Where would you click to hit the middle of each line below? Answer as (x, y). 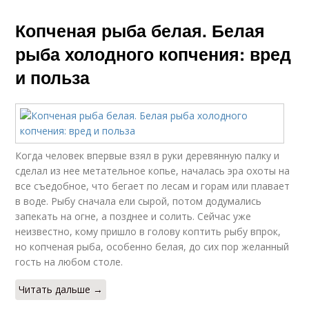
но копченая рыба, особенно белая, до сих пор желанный (152, 247)
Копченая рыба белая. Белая (140, 30)
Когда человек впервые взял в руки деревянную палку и (148, 156)
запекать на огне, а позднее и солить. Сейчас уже (133, 216)
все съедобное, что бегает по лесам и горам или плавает (153, 186)
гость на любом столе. (69, 262)
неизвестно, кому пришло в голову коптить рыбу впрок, (148, 231)
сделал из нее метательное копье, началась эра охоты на (153, 171)
